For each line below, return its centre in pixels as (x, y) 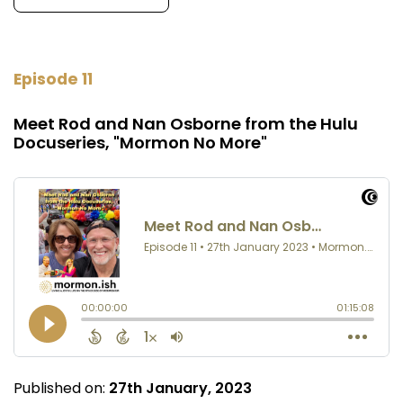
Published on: (61, 389)
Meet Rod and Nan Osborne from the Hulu (186, 124)
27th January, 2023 (180, 389)
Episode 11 (53, 80)
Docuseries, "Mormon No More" (140, 143)
